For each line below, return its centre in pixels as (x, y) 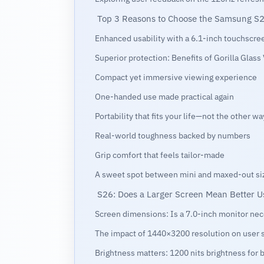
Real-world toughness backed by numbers (172, 136)
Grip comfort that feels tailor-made (159, 155)
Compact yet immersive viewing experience (176, 77)
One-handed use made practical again (164, 97)
